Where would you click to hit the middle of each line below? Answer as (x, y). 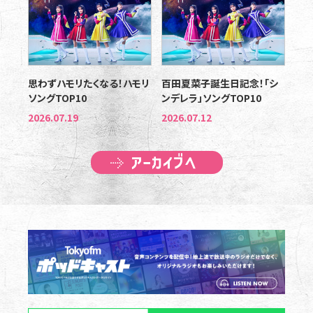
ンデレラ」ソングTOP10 (212, 98)
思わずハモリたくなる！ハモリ (89, 83)
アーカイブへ (249, 155)
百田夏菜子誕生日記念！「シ (220, 83)
